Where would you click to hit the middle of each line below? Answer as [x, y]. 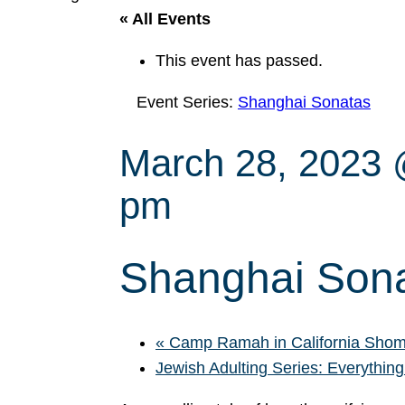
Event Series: [187, 102]
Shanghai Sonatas [304, 102]
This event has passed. [239, 61]
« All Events [165, 19]
